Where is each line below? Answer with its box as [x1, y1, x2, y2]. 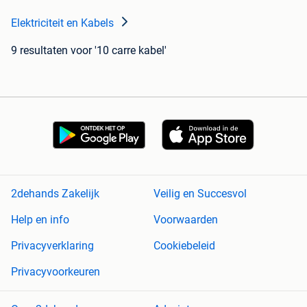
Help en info [11, 213, 69, 227]
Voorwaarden [153, 213, 218, 227]
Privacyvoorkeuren [11, 265, 100, 279]
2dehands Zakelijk [11, 187, 99, 201]
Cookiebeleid [153, 239, 215, 253]
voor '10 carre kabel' [71, 44, 167, 58]
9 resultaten [11, 44, 68, 58]
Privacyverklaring [11, 239, 94, 253]
